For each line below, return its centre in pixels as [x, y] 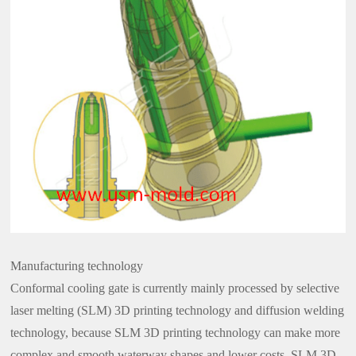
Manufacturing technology [77, 265]
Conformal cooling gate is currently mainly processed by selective [175, 288]
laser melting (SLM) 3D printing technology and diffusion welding [178, 310]
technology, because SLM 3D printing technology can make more [176, 332]
